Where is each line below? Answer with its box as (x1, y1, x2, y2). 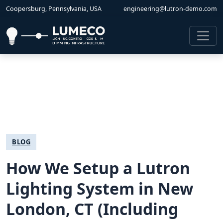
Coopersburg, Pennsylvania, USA (6, 4, 102, 13)
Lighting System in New (6, 177, 193, 199)
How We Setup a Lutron (6, 157, 190, 179)
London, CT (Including (6, 198, 178, 220)
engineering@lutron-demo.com (123, 4, 217, 13)
